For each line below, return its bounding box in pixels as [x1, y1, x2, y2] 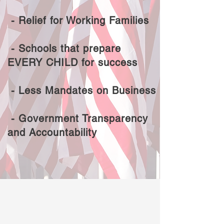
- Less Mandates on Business [7, 84, 156, 96]
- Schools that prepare [7, 42, 121, 54]
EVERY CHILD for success [7, 56, 141, 68]
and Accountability [7, 126, 97, 138]
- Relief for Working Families [7, 14, 152, 26]
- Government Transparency [7, 112, 148, 124]
